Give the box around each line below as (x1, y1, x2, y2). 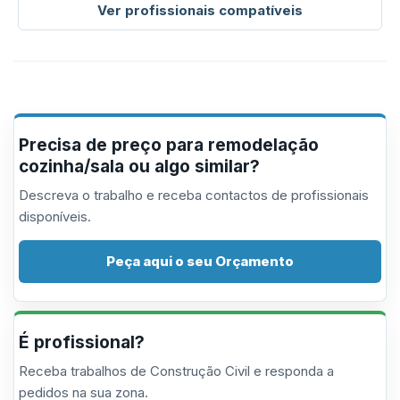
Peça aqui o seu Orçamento (106, 253, 294, 270)
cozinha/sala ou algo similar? (19, 156, 260, 177)
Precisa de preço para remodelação (19, 135, 319, 155)
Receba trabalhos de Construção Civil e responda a (19, 362, 334, 379)
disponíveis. (19, 208, 91, 225)
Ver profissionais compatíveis (97, 2, 303, 19)
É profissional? (19, 332, 145, 353)
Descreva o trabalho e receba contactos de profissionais (19, 187, 369, 204)
